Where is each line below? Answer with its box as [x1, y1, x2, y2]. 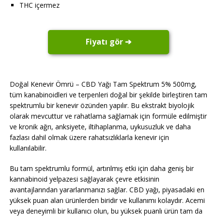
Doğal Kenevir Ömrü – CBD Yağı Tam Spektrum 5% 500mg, [10, 79, 197, 89]
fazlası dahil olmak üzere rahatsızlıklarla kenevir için [10, 133, 169, 142]
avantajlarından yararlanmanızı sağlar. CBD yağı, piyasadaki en [10, 185, 204, 195]
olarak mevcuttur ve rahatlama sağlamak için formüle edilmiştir [10, 111, 207, 121]
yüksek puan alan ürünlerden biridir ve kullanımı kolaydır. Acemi [10, 196, 205, 205]
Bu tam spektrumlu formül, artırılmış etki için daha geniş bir [10, 164, 194, 173]
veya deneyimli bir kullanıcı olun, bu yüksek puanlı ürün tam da [10, 206, 202, 216]
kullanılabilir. [10, 143, 46, 153]
